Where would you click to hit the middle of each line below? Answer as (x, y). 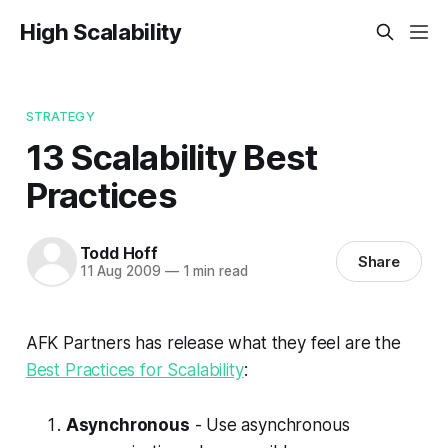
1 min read (213, 271)
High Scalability (101, 32)
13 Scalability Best (171, 156)
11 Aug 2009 (120, 271)
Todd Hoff (118, 253)
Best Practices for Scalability (134, 369)
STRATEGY (60, 115)
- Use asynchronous (269, 424)
